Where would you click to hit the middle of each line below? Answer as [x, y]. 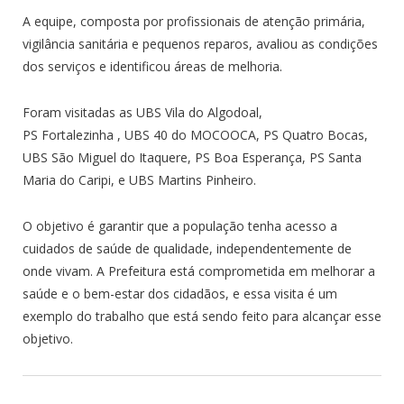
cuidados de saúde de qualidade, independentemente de [187, 248]
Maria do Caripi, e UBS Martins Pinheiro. [139, 179]
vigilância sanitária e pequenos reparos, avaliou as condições [200, 43]
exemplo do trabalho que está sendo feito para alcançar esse [202, 316]
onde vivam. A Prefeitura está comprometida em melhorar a [199, 271]
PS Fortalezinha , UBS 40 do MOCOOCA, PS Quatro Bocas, [195, 134]
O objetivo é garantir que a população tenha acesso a [180, 225]
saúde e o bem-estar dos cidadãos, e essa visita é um [180, 293]
